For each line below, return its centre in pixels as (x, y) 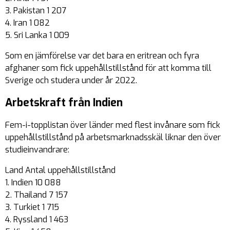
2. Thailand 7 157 (36, 195)
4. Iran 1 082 (27, 23)
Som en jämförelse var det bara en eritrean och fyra (102, 56)
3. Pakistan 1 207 (36, 11)
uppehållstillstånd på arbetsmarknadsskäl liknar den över (113, 138)
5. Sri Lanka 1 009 (37, 35)
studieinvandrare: (37, 150)
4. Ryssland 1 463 (37, 220)
